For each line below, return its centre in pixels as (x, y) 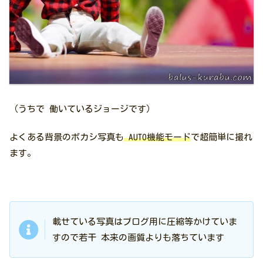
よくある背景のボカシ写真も (67, 137)
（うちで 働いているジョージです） (82, 109)
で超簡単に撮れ (222, 137)
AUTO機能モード (157, 137)
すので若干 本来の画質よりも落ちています (138, 238)
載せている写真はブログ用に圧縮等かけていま (145, 222)
